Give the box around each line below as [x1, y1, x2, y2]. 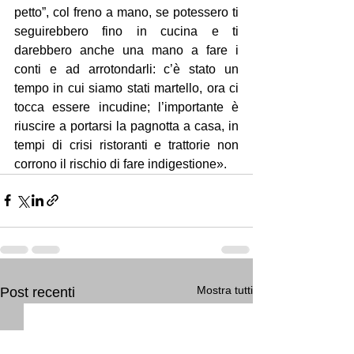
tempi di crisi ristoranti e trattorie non [14, 137, 239, 152]
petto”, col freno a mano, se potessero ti [14, 5, 239, 19]
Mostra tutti [197, 283, 253, 296]
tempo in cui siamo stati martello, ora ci [14, 81, 239, 95]
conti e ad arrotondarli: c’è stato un [14, 62, 239, 76]
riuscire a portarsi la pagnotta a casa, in [14, 119, 239, 133]
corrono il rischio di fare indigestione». [14, 156, 227, 171]
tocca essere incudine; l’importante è [14, 100, 239, 114]
